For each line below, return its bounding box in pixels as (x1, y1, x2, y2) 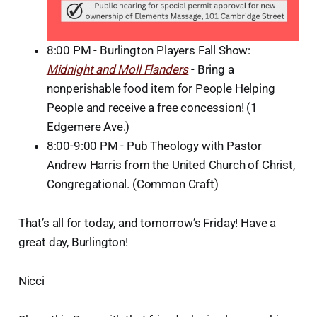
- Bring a (188, 62, 234, 76)
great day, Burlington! (18, 234, 128, 249)
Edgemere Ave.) (46, 119, 130, 134)
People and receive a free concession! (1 (46, 100, 258, 115)
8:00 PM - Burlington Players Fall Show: (46, 42, 251, 57)
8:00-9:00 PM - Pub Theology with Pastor (46, 138, 263, 153)
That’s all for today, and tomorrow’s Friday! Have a (18, 215, 277, 230)
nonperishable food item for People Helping (46, 81, 275, 96)
